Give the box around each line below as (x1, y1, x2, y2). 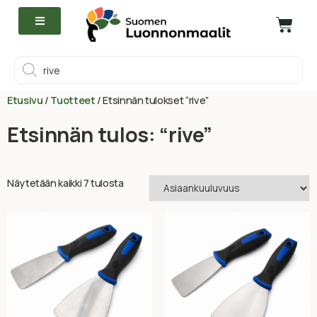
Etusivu (7, 93, 43, 107)
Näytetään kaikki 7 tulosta (7, 176, 124, 190)
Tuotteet (50, 93, 96, 107)
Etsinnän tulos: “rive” (7, 120, 213, 149)
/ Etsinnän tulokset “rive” (95, 93, 209, 107)
